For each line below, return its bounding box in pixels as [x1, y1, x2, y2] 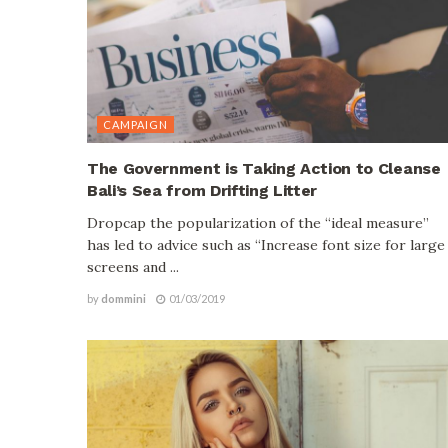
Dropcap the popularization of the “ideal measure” [87, 213, 429, 232]
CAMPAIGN [103, 117, 168, 131]
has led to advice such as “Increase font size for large [87, 235, 445, 254]
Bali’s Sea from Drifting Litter [87, 180, 318, 200]
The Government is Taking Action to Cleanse [87, 158, 441, 178]
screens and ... [87, 257, 179, 276]
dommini [101, 291, 146, 305]
